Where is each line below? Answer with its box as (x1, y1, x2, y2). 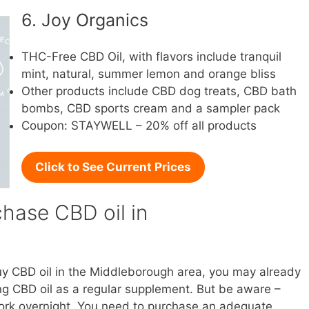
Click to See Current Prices (35, 160, 191, 174)
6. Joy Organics (21, 10, 148, 30)
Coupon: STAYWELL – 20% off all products (21, 118, 257, 132)
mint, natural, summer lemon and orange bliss (21, 66, 276, 81)
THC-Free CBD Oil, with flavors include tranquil (21, 49, 281, 63)
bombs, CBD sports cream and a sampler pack (21, 101, 280, 115)
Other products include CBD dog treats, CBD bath (21, 83, 297, 98)
